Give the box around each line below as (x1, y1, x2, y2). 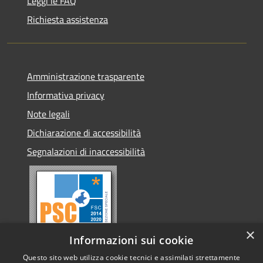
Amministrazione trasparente (27, 69, 144, 83)
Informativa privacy (27, 87, 104, 102)
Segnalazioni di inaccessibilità (27, 144, 145, 159)
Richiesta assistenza (27, 12, 108, 26)
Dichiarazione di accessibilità (27, 125, 141, 140)
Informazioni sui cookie (69, 233, 194, 247)
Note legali (27, 106, 70, 121)
